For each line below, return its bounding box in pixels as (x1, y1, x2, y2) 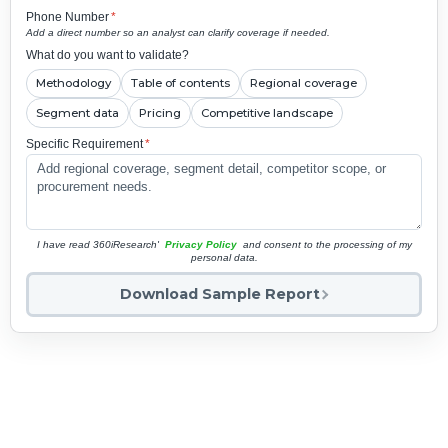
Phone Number (25, 9, 109, 24)
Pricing (138, 105, 181, 120)
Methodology (35, 76, 111, 91)
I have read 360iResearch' (36, 239, 162, 251)
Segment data (35, 105, 119, 120)
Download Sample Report (120, 284, 321, 303)
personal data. (190, 252, 258, 264)
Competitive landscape (200, 105, 333, 120)
